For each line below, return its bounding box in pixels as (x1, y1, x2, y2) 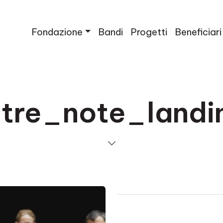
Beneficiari (175, 26, 222, 38)
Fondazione (32, 26, 83, 38)
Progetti (130, 26, 167, 38)
